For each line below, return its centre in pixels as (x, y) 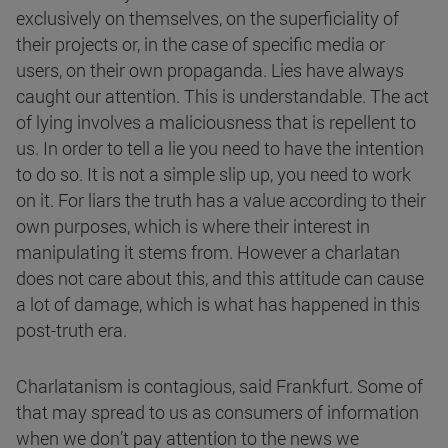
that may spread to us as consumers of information (217, 412)
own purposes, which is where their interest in (193, 226)
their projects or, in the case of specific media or (200, 44)
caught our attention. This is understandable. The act (222, 96)
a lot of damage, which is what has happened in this (218, 304)
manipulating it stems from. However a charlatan (208, 252)
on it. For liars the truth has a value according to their (221, 200)
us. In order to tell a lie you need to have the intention (220, 148)
